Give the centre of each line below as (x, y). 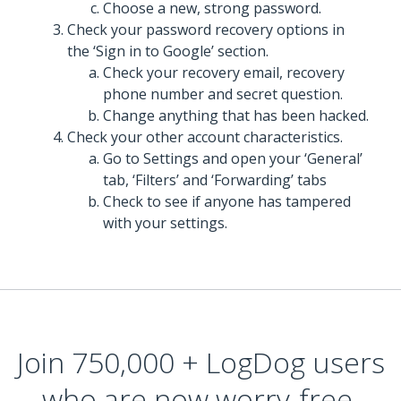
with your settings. (165, 222)
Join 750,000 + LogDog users (200, 362)
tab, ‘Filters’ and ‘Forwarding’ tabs (215, 179)
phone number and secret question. (223, 94)
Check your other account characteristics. (205, 137)
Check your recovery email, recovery (224, 72)
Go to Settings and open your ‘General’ (233, 158)
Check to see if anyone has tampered (227, 201)
